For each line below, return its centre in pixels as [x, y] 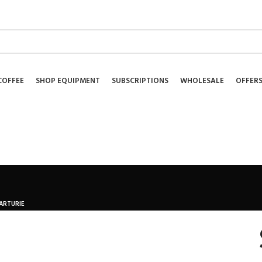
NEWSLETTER [237, 31]
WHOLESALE [202, 81]
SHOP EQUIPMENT [68, 81]
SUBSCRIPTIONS [140, 81]
